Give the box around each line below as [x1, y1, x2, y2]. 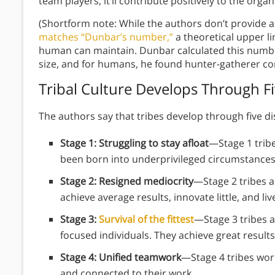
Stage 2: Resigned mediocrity [60, 174, 193, 188]
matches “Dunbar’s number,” [39, 30, 173, 44]
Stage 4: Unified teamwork [60, 250, 181, 265]
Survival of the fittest [99, 212, 194, 227]
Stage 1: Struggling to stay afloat [60, 136, 209, 150]
